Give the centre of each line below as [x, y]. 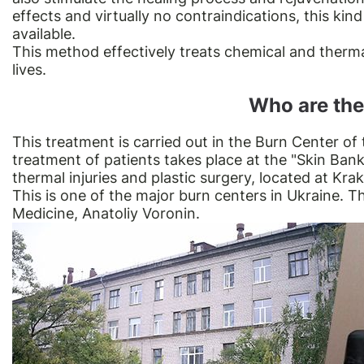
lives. [29, 70]
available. [44, 34]
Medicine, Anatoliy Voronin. [106, 214]
